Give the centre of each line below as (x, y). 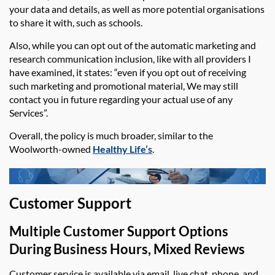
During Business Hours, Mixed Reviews (127, 249)
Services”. (30, 112)
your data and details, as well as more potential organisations (137, 9)
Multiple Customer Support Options (119, 231)
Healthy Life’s (122, 149)
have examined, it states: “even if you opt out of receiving (128, 72)
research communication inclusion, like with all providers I (130, 58)
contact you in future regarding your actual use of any (121, 99)
